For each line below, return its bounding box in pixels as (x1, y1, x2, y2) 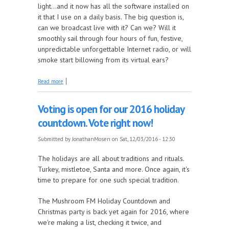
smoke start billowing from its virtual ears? (38, 55, 169, 64)
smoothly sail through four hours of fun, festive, (38, 33, 182, 43)
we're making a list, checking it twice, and (38, 217, 162, 227)
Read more (38, 77, 63, 85)
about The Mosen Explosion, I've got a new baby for (63, 76, 188, 83)
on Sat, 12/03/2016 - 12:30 (110, 135, 175, 143)
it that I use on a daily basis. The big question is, (38, 12, 184, 21)
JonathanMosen (72, 135, 110, 143)
